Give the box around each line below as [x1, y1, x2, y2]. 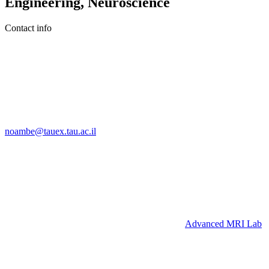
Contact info [5, 22, 52, 33]
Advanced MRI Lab [185, 218, 262, 229]
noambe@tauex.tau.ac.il [5, 125, 96, 136]
